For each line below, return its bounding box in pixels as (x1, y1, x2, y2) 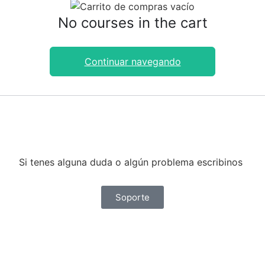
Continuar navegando (84, 56, 181, 67)
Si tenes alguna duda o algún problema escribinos (19, 156, 243, 168)
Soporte (115, 192, 150, 203)
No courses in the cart (57, 14, 208, 31)
